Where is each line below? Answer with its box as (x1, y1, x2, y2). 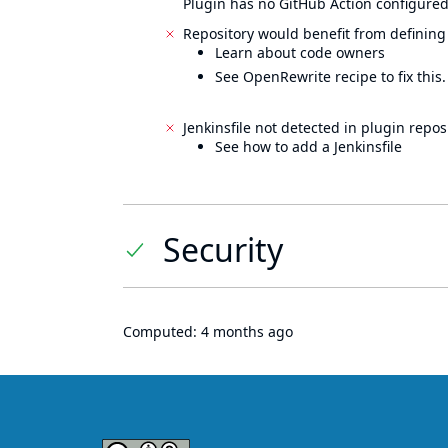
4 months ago (201, 322, 293, 341)
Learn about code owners (215, 43, 385, 62)
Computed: (123, 322, 201, 341)
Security (163, 228, 283, 271)
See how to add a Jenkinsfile (215, 137, 402, 156)
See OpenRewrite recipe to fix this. (215, 67, 446, 86)
